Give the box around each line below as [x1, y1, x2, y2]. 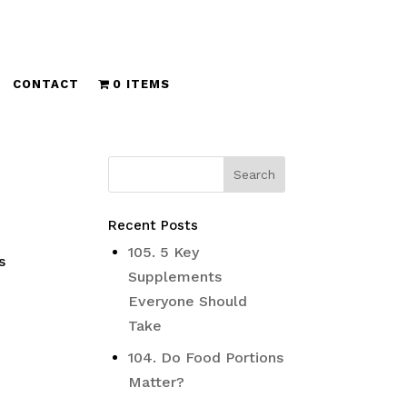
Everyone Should [128, 293, 248, 310]
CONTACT [12, 77, 79, 91]
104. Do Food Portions [128, 349, 284, 366]
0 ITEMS [113, 77, 171, 91]
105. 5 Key [128, 243, 200, 261]
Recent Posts [108, 217, 199, 233]
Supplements [128, 268, 223, 285]
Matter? [128, 373, 185, 391]
